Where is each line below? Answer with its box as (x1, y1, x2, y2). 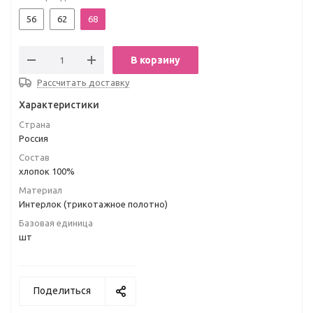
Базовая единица (19, 218, 93, 228)
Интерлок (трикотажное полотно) (19, 199, 168, 209)
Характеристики (19, 99, 99, 110)
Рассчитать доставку (37, 78, 129, 87)
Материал (19, 185, 62, 195)
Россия (19, 133, 48, 143)
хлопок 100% (19, 166, 75, 176)
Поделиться (34, 285, 91, 296)
